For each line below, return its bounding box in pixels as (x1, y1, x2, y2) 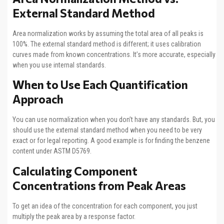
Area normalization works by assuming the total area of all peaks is (12, 29, 203, 37)
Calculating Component (12, 163, 137, 178)
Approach (12, 92, 63, 106)
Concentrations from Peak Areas (12, 178, 186, 192)
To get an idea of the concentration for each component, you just (12, 201, 197, 210)
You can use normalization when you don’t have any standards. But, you (12, 115, 215, 124)
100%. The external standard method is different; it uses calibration (12, 39, 201, 48)
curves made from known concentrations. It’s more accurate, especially (12, 50, 215, 58)
